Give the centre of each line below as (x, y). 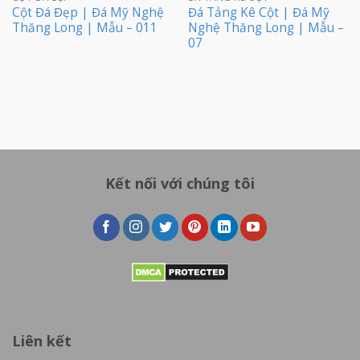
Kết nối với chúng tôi (180, 183)
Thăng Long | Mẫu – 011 (84, 28)
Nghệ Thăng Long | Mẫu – (266, 28)
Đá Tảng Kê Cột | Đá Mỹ (258, 13)
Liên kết (42, 340)
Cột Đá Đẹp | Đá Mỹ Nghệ (88, 13)
